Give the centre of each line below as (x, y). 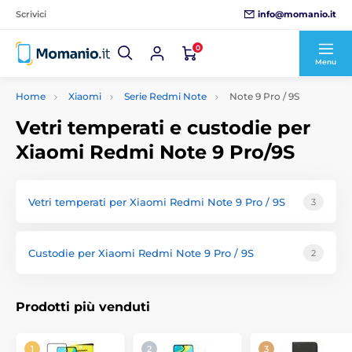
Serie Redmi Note (165, 96)
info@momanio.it (297, 14)
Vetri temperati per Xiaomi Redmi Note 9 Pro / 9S (157, 202)
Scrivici (31, 14)
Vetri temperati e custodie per (163, 128)
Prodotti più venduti (83, 307)
